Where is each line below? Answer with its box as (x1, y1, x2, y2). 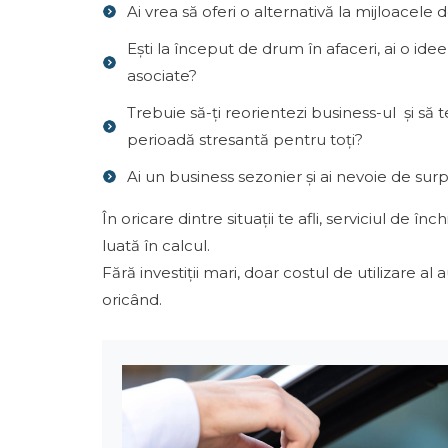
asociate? (127, 66, 201, 85)
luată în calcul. (102, 236, 210, 255)
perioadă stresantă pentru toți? (127, 130, 363, 149)
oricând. (102, 290, 162, 309)
